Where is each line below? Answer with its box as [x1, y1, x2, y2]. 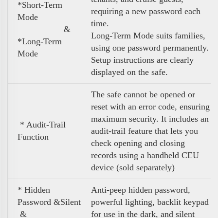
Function [18, 131, 49, 142]
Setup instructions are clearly [91, 54, 194, 65]
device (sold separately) [91, 162, 175, 172]
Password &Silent [18, 197, 81, 207]
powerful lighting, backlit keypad [91, 197, 209, 207]
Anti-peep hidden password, [91, 184, 190, 195]
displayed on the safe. [91, 67, 168, 77]
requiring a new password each [91, 6, 200, 16]
